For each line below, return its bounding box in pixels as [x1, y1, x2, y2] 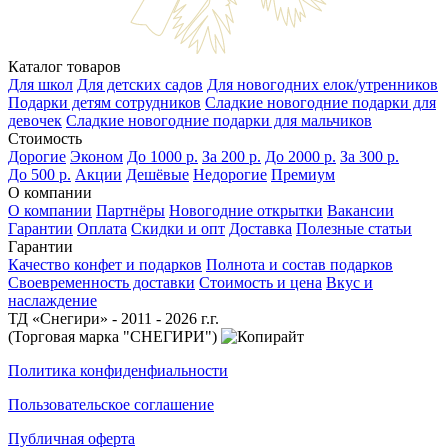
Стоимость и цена [199, 274, 322, 292]
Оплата [77, 220, 127, 238]
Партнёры [96, 202, 165, 220]
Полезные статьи [296, 220, 412, 238]
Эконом [70, 148, 123, 166]
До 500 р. [8, 166, 71, 184]
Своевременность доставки [8, 274, 195, 292]
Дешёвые [126, 166, 189, 184]
